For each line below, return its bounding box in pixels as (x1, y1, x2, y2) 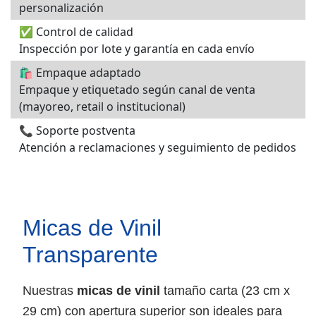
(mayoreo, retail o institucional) (19, 98, 186, 114)
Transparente (23, 241, 158, 267)
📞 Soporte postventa (19, 122, 135, 138)
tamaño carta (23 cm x (160, 283, 290, 298)
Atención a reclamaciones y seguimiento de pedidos (19, 139, 296, 155)
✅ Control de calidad (19, 23, 133, 39)
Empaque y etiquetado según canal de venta (19, 81, 255, 97)
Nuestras (23, 283, 77, 298)
